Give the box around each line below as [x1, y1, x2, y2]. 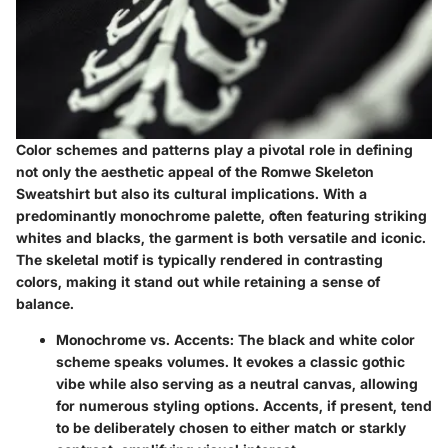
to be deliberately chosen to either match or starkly [56, 419, 406, 437]
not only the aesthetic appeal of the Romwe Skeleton [16, 163, 374, 181]
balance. [16, 295, 74, 313]
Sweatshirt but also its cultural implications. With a [16, 185, 367, 203]
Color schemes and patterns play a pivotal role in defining [16, 141, 413, 159]
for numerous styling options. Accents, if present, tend [56, 397, 432, 415]
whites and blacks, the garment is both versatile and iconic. [16, 229, 426, 247]
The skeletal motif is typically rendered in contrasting [16, 251, 383, 269]
